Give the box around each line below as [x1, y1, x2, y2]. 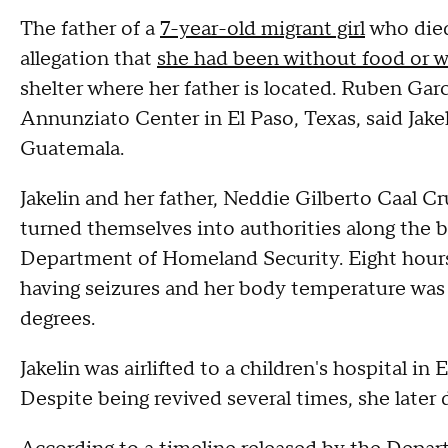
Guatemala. [20, 136, 124, 162]
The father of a [20, 16, 160, 42]
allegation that [20, 46, 157, 72]
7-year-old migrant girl [160, 16, 365, 42]
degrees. [20, 306, 95, 332]
